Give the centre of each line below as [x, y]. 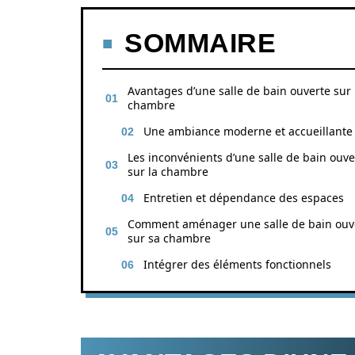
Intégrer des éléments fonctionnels [237, 264]
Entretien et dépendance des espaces [244, 198]
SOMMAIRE [200, 43]
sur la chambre [168, 172]
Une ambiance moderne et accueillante [248, 131]
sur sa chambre [169, 238]
